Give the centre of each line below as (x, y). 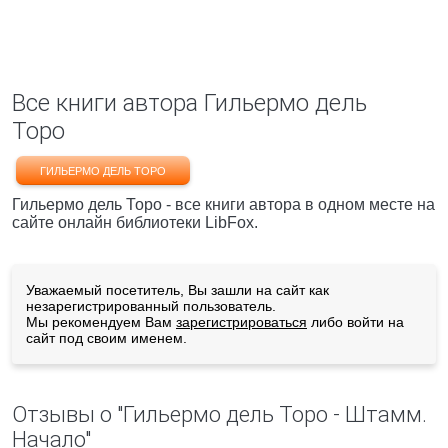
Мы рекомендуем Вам (101, 322)
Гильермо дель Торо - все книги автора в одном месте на (223, 204)
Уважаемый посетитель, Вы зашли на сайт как (177, 290)
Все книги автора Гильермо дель (189, 103)
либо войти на (355, 322)
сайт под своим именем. (106, 338)
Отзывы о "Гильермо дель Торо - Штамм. (219, 414)
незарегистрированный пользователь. (151, 306)
